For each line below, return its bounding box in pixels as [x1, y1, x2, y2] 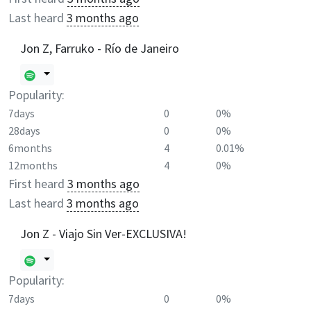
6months [8, 141, 52, 155]
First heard [8, 175, 65, 192]
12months [8, 158, 58, 172]
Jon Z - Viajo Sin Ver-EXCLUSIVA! [20, 225, 187, 242]
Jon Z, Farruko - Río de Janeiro [20, 40, 179, 56]
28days [8, 124, 40, 137]
